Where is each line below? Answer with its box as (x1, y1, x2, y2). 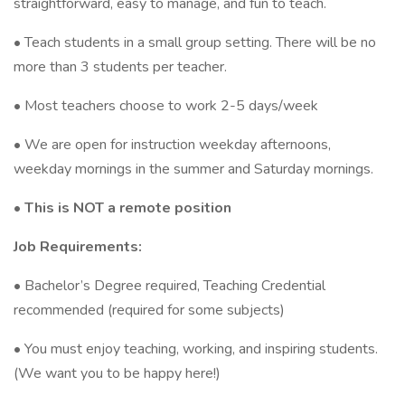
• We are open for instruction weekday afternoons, (14, 135, 331, 155)
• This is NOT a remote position (14, 198, 231, 218)
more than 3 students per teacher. (14, 57, 227, 77)
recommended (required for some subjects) (14, 300, 285, 320)
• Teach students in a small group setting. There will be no (14, 33, 376, 52)
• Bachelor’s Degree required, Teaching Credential (14, 276, 325, 296)
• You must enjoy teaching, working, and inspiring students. (14, 339, 378, 359)
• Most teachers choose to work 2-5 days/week (14, 96, 318, 116)
